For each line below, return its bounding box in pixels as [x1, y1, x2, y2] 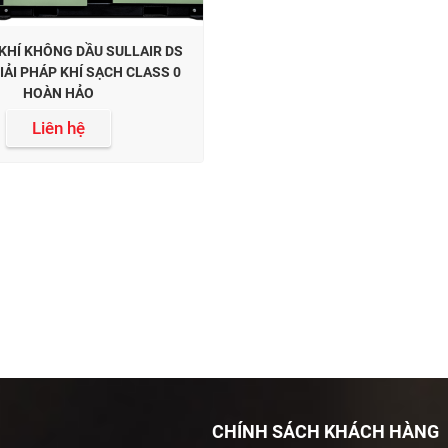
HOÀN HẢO [23, 85, 95, 102]
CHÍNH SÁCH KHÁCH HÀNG [212, 421, 439, 442]
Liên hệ [32, 118, 86, 139]
